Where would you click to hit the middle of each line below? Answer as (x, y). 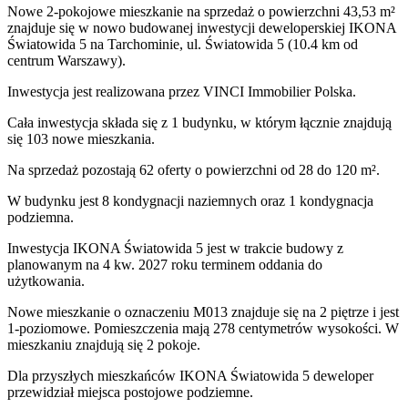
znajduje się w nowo (68, 27)
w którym (268, 122)
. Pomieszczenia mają (148, 328)
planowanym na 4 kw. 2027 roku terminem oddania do (165, 264)
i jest (384, 311)
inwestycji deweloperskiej (271, 27)
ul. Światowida (230, 44)
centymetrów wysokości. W (319, 328)
